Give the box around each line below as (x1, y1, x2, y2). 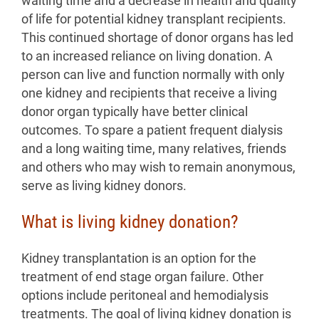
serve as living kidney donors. (21, 179, 187, 194)
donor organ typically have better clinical (21, 105, 248, 120)
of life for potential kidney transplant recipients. (21, 12, 286, 27)
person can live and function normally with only (21, 68, 285, 83)
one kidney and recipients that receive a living (21, 86, 277, 101)
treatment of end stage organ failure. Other (21, 270, 263, 285)
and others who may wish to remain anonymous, (21, 160, 296, 175)
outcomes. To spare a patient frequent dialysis (21, 123, 283, 138)
